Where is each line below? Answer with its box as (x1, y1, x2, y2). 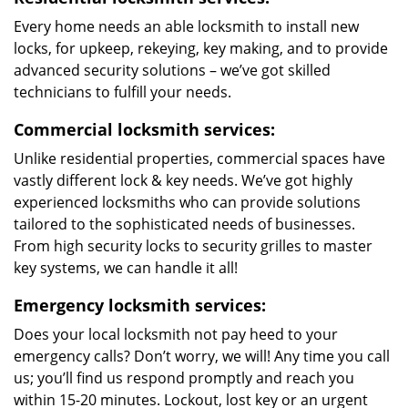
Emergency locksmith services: (14, 294, 266, 316)
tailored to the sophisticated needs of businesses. (14, 214, 355, 234)
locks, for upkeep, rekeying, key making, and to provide (14, 38, 388, 58)
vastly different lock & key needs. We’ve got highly (14, 170, 352, 190)
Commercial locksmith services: (14, 118, 275, 140)
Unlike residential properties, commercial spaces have (14, 148, 385, 168)
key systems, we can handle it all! (14, 258, 238, 278)
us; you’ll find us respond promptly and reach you (14, 368, 354, 388)
